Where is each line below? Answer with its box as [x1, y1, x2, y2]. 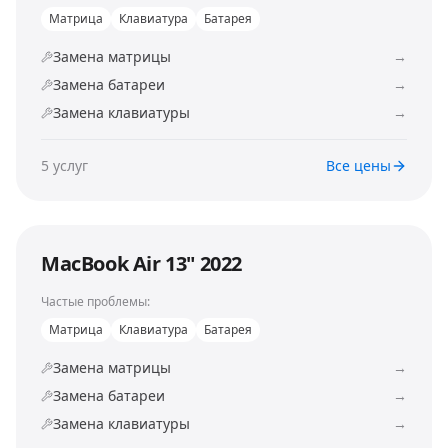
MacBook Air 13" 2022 [41, 250, 242, 277]
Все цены [326, 156, 391, 175]
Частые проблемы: [41, 293, 150, 310]
